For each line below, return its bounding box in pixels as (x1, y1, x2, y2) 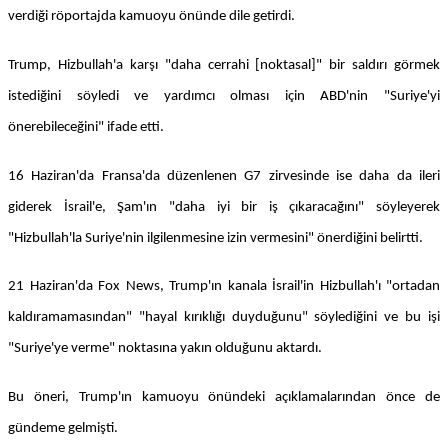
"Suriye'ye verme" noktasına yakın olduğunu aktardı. (8, 341, 322, 357)
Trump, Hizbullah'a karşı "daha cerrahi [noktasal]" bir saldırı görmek (8, 58, 440, 73)
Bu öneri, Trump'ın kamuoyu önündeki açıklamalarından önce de (8, 389, 440, 405)
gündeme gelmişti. (8, 420, 118, 436)
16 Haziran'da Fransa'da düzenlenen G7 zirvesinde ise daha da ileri (8, 168, 440, 184)
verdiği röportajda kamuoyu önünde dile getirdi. (8, 9, 295, 25)
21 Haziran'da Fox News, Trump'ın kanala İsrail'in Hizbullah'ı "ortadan (8, 279, 440, 295)
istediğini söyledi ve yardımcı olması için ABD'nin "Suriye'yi (8, 89, 440, 104)
